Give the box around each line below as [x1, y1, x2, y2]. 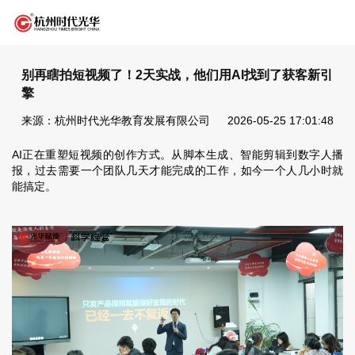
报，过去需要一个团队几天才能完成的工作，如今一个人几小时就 [12, 164, 343, 177]
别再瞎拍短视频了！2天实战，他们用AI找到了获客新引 [21, 67, 333, 82]
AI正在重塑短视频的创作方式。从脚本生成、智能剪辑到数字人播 [12, 148, 343, 162]
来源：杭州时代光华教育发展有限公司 [21, 114, 210, 128]
